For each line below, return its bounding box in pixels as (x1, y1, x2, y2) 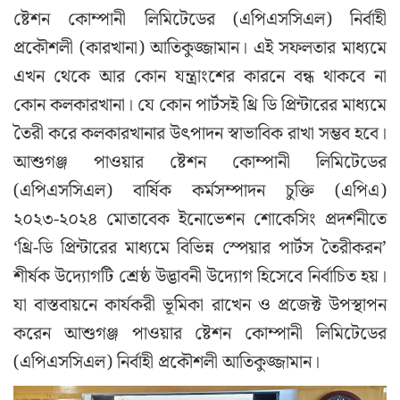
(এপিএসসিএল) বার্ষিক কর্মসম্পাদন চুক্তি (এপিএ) (13, 177, 387, 206)
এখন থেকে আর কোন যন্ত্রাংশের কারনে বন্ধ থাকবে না (13, 62, 387, 92)
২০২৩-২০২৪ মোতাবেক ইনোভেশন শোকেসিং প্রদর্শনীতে (13, 205, 387, 235)
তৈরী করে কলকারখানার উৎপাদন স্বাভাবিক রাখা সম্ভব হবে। (13, 120, 387, 149)
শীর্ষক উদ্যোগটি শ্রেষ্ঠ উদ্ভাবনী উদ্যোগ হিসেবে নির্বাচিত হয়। (13, 262, 387, 292)
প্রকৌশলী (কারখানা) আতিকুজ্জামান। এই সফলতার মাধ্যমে (13, 34, 387, 63)
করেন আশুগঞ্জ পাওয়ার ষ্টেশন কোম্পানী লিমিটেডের (13, 320, 387, 349)
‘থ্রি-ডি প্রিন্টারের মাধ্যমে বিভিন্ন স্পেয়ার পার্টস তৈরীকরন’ (13, 234, 387, 263)
